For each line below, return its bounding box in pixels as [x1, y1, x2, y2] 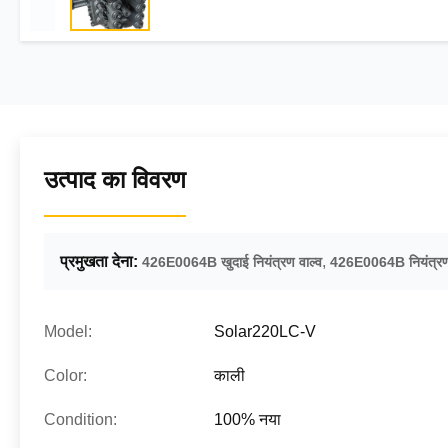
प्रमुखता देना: [60, 253, 138, 270]
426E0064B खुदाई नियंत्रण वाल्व [142, 254, 322, 270]
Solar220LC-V [214, 323, 316, 340]
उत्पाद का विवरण [44, 166, 186, 193]
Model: [44, 323, 92, 340]
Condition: [44, 411, 117, 428]
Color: [44, 367, 87, 384]
